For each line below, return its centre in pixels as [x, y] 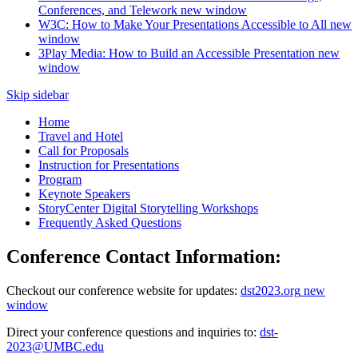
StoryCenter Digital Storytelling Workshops [148, 208]
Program [60, 179]
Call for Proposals [84, 150]
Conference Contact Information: [149, 256]
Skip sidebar [38, 94]
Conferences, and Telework [108, 10]
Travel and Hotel [81, 136]
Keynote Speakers [84, 193]
